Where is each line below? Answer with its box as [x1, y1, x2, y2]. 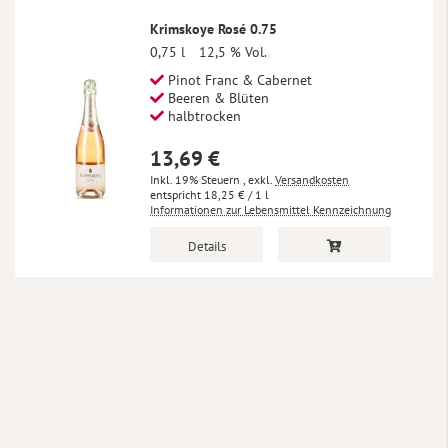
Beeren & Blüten [164, 89, 269, 108]
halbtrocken [164, 107, 241, 126]
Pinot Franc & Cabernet [164, 71, 312, 90]
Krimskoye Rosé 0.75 [150, 20, 277, 39]
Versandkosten [275, 172, 349, 188]
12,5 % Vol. [199, 43, 267, 62]
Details [187, 238, 226, 256]
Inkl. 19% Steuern [150, 172, 243, 188]
